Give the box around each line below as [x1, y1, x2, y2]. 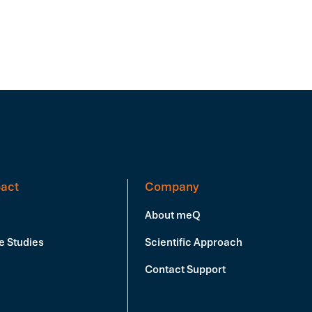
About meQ [144, 208, 201, 222]
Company [144, 179, 199, 194]
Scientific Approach [144, 235, 242, 249]
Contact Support [144, 263, 226, 276]
